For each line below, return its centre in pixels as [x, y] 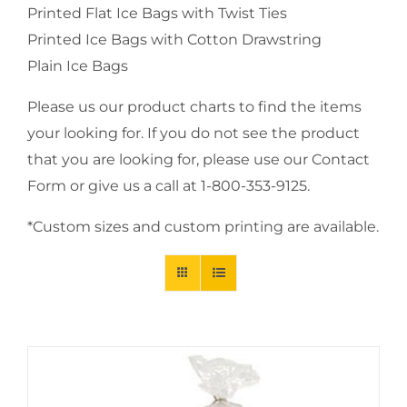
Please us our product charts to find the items [194, 107]
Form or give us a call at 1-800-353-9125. [169, 186]
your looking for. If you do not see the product [194, 133]
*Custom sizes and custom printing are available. [203, 227]
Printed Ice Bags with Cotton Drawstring [174, 40]
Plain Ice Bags [78, 66]
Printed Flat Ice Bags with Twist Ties [157, 13]
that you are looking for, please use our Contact [199, 159]
